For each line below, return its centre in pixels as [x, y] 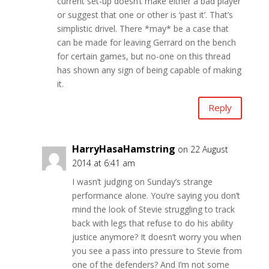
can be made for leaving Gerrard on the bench [146, 42]
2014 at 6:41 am [103, 163]
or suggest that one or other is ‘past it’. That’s [145, 14]
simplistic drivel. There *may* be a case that [143, 28]
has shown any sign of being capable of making [149, 70]
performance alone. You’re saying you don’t [156, 195]
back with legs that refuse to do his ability [152, 223]
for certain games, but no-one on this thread [144, 56]
